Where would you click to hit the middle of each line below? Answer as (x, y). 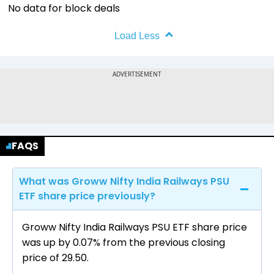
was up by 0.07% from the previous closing (124, 243)
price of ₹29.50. (55, 258)
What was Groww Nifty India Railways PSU (124, 182)
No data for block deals (64, 9)
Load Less (137, 36)
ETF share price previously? (87, 196)
